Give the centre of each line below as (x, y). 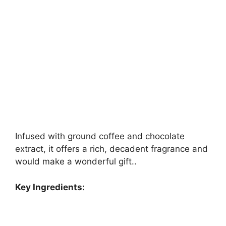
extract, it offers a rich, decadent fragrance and (111, 149)
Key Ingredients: (50, 187)
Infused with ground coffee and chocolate (100, 136)
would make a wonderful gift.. (76, 162)
